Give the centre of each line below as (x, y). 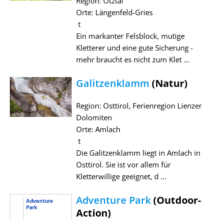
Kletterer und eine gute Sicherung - (134, 47)
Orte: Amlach (98, 129)
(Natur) (168, 83)
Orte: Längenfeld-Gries (114, 12)
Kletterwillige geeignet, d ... (121, 176)
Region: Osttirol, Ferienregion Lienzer (139, 105)
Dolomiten (94, 117)
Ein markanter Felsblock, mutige (130, 36)
